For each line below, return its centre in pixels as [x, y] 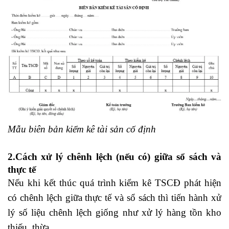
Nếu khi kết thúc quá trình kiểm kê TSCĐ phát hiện [114, 183]
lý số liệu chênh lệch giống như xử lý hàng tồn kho [114, 213]
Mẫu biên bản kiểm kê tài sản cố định [82, 129]
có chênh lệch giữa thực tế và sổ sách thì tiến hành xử [114, 198]
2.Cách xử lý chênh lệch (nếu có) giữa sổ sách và [114, 157]
